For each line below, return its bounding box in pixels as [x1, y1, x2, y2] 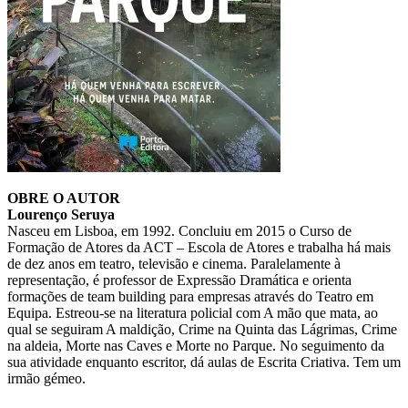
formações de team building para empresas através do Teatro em [7, 288, 373, 304]
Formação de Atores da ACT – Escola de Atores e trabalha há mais [7, 239, 391, 255]
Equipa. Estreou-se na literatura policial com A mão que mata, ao [7, 304, 378, 321]
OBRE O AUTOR [7, 189, 120, 206]
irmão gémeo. [7, 370, 86, 386]
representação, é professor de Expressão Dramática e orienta [7, 271, 352, 288]
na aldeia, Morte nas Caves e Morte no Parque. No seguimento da [7, 337, 384, 353]
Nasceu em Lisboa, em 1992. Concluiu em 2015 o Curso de [7, 222, 352, 239]
